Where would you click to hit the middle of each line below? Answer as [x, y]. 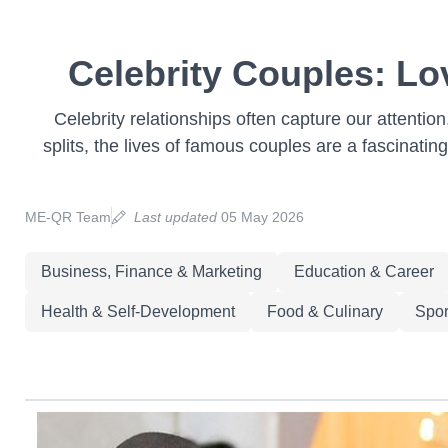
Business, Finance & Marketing [151, 271]
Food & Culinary [324, 311]
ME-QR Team [67, 217]
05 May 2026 [260, 217]
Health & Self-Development [137, 311]
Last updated [175, 217]
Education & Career [363, 271]
